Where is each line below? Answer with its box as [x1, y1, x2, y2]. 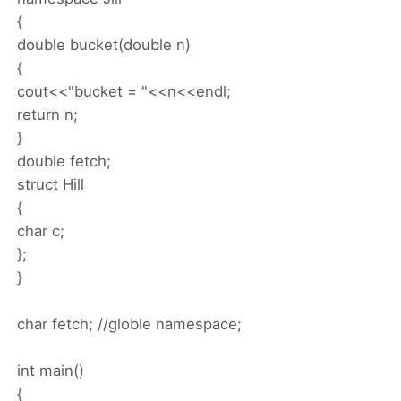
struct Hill [17, 175, 85, 193]
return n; [17, 105, 79, 124]
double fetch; [17, 151, 112, 170]
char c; [17, 221, 65, 240]
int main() [17, 361, 85, 380]
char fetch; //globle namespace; [17, 314, 243, 333]
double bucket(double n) [17, 35, 192, 54]
